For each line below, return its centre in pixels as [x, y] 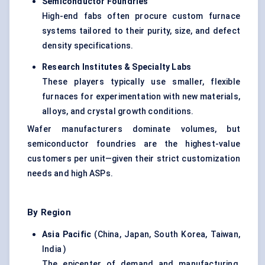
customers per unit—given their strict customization [134, 159]
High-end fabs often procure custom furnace [141, 16]
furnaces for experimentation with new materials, [141, 97]
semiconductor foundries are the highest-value [134, 144]
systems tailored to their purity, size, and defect [141, 31]
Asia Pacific [67, 235]
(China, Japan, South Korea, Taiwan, [166, 235]
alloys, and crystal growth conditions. [118, 112]
